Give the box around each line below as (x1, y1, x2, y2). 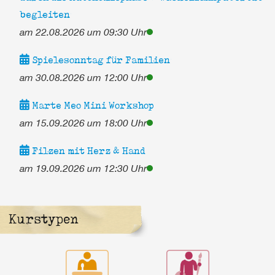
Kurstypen (8, 211, 79, 227)
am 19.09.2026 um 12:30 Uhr (19, 161, 147, 174)
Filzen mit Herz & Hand (29, 144, 145, 157)
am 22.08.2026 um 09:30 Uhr (19, 25, 147, 37)
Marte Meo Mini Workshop (29, 99, 154, 111)
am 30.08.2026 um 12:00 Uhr (19, 71, 147, 83)
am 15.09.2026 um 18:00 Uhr (19, 116, 147, 128)
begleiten (19, 8, 70, 20)
